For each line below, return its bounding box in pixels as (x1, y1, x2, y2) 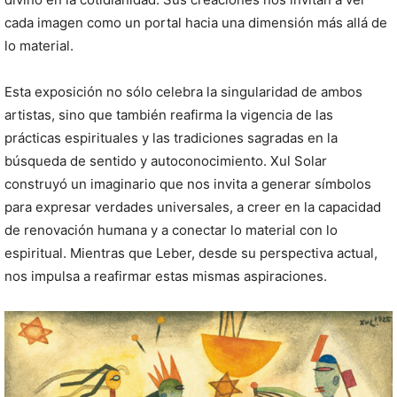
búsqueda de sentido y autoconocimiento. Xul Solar (4, 152, 327, 169)
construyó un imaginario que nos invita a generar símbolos (4, 175, 371, 192)
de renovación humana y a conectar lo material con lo (4, 221, 338, 238)
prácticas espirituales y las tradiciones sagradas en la (4, 128, 338, 146)
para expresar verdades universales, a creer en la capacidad (4, 198, 381, 215)
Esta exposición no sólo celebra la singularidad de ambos (4, 82, 362, 100)
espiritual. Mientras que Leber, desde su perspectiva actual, (4, 244, 378, 261)
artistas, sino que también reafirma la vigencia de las (4, 105, 333, 123)
